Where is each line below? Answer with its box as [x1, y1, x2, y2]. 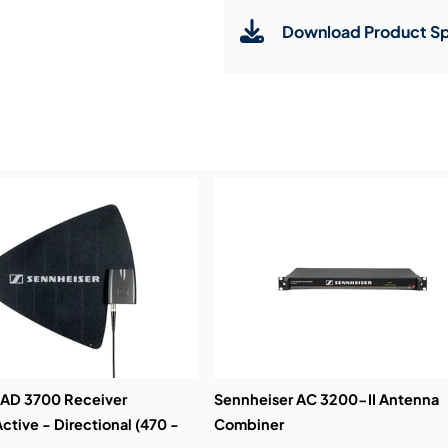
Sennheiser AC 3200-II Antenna [213, 390, 439, 409]
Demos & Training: [239, 119, 379, 141]
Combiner [213, 415, 284, 434]
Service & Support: [239, 61, 388, 83]
